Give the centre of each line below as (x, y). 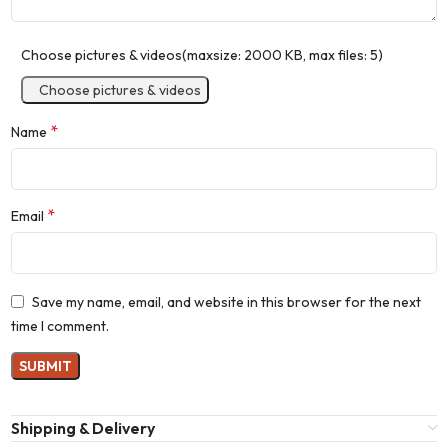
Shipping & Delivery (83, 427)
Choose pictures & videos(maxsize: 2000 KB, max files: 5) (202, 55)
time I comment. (60, 325)
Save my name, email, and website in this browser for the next (227, 301)
